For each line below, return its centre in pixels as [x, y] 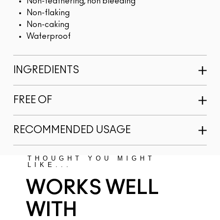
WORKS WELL [93, 188]
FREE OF [33, 100]
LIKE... [50, 165]
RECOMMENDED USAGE [72, 130]
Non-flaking [48, 13]
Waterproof [49, 37]
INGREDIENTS [46, 70]
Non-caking [48, 25]
